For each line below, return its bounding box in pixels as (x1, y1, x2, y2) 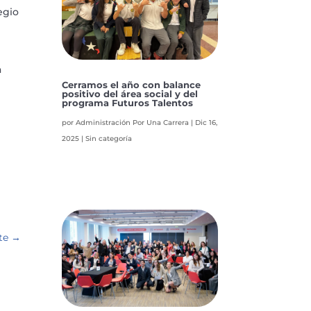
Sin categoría (85, 133, 133, 143)
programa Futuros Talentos (62, 96, 194, 108)
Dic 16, (195, 117, 218, 127)
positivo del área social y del (62, 87, 199, 99)
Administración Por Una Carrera (76, 117, 190, 127)
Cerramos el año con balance (62, 78, 201, 90)
